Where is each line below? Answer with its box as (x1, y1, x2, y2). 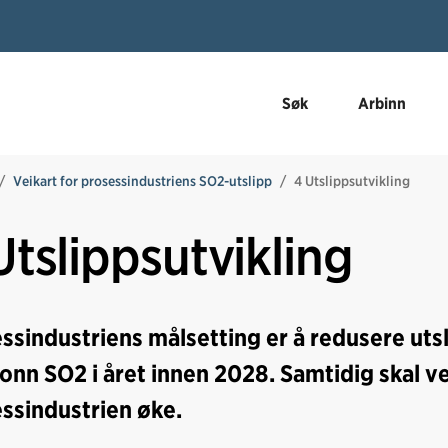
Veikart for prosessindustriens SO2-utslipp (13, 173, 272, 190)
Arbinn (358, 93, 406, 113)
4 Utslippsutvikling (294, 173, 410, 190)
